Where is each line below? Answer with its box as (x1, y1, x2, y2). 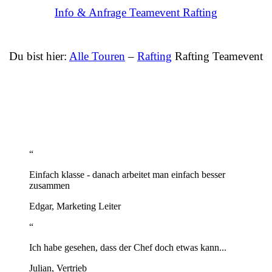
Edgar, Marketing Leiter (29, 201, 121, 212)
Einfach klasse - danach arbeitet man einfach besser (29, 169, 225, 180)
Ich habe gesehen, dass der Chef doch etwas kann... (29, 242, 226, 253)
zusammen (29, 180, 70, 191)
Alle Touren (69, 49, 125, 63)
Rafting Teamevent (172, 49, 263, 63)
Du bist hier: (9, 49, 69, 63)
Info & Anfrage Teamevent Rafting (55, 5, 217, 19)
